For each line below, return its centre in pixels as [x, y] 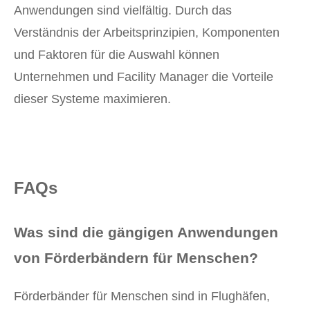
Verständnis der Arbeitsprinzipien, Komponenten [147, 33]
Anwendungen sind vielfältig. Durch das [123, 11]
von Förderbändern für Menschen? [136, 258]
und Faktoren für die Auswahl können [117, 55]
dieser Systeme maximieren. [92, 99]
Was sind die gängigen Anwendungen [146, 232]
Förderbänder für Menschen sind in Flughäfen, [142, 297]
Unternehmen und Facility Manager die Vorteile [144, 77]
